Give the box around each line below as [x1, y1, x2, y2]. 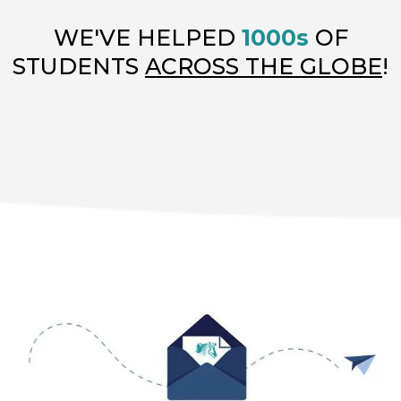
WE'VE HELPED [53, 24, 242, 52]
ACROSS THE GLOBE [145, 53, 382, 81]
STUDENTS [13, 53, 145, 81]
